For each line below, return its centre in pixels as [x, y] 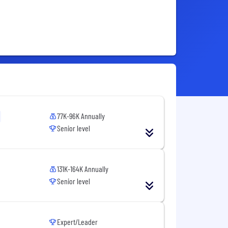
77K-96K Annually [81, 116]
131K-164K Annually [83, 169]
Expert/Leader [78, 222]
